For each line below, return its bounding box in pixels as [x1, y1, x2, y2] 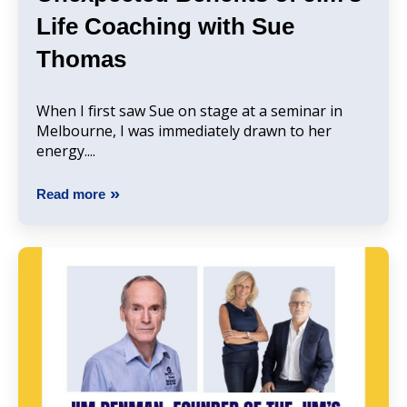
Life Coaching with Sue [36, 13, 294, 41]
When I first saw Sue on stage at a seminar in [36, 101, 342, 122]
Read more [36, 186, 105, 203]
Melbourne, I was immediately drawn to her [36, 121, 332, 142]
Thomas [36, 45, 126, 74]
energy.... [36, 141, 95, 162]
